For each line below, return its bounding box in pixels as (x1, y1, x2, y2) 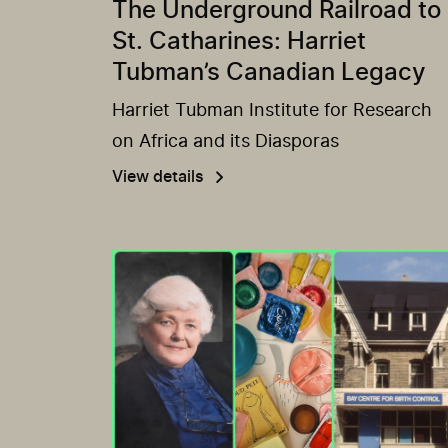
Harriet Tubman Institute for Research (112, 101, 432, 120)
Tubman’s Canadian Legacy (112, 60, 426, 85)
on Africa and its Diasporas (112, 132, 339, 151)
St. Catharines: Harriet (112, 29, 366, 54)
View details (112, 168, 204, 185)
